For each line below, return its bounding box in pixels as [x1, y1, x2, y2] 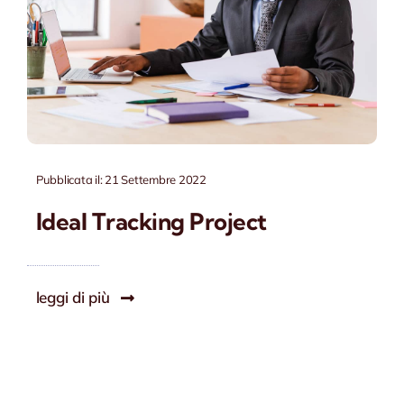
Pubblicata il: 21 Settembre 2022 [35, 172, 207, 188]
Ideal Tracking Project [35, 207, 267, 237]
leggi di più [35, 288, 110, 308]
